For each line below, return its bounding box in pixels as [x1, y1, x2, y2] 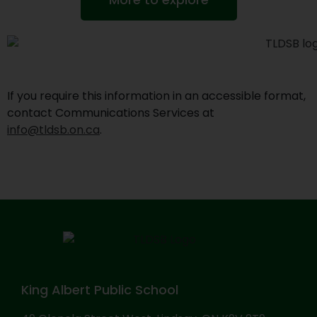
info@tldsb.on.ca [7, 121, 100, 138]
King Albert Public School [21, 281, 178, 299]
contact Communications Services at [7, 104, 214, 121]
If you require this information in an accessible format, [7, 87, 306, 104]
